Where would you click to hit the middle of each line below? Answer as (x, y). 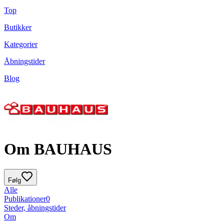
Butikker (18, 27)
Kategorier (21, 44)
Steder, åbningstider (35, 208)
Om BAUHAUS (58, 149)
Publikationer (25, 199)
